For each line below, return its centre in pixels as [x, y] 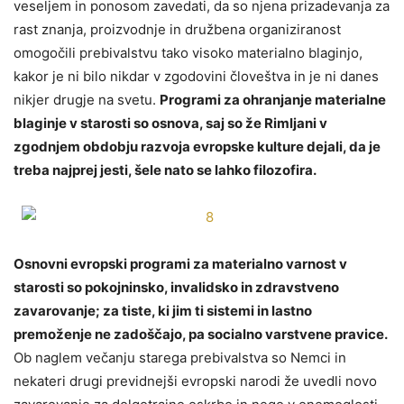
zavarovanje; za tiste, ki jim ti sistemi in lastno [163, 310]
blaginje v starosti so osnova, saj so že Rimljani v [170, 123]
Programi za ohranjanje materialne [273, 99]
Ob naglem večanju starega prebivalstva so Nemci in [180, 357]
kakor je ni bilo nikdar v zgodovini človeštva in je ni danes [196, 76]
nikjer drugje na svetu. [87, 99]
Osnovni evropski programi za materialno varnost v [180, 263]
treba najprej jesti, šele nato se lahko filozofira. [165, 170]
